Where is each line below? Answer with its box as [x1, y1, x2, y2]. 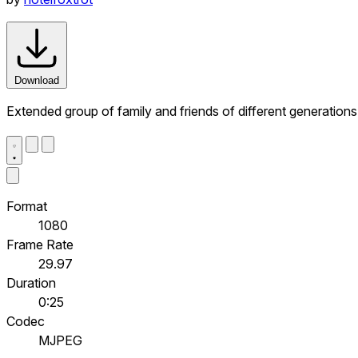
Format [6, 197, 47, 214]
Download [14, 74, 59, 86]
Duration [6, 274, 56, 291]
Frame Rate [6, 236, 74, 253]
